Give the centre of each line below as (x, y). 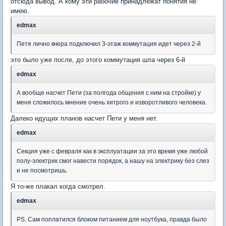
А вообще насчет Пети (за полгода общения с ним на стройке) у (109, 93)
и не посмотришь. (42, 170)
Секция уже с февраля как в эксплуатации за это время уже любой (112, 151)
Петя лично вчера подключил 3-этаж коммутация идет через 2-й (109, 44)
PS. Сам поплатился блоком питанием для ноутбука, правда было (112, 219)
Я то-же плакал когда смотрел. (58, 186)
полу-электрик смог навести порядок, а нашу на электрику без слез (113, 161)
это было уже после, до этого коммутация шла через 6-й (98, 60)
